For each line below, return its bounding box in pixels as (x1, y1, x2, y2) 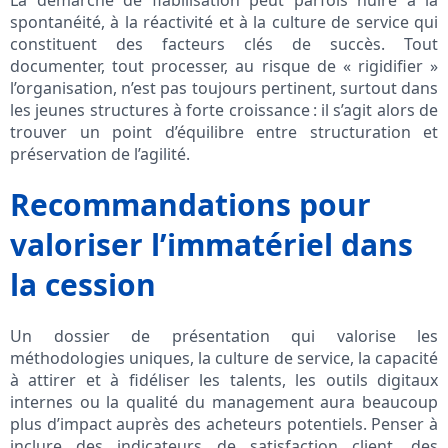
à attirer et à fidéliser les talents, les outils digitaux (10, 369, 438, 392)
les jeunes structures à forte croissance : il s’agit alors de (10, 99, 438, 122)
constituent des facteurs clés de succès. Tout (10, 33, 438, 56)
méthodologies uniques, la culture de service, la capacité (10, 347, 438, 370)
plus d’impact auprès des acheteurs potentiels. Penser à (10, 413, 438, 436)
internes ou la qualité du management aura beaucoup (10, 391, 438, 414)
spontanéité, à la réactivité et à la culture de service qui (10, 11, 438, 34)
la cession (10, 264, 156, 306)
